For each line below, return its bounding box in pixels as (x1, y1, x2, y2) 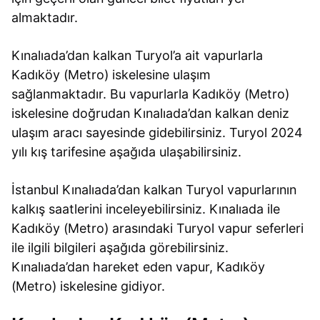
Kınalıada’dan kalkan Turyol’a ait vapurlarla (11, 47, 264, 63)
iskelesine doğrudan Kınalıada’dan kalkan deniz (11, 105, 290, 121)
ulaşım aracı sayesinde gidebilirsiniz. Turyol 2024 (11, 124, 304, 140)
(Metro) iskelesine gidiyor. (11, 279, 166, 294)
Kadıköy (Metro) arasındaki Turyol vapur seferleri (11, 221, 304, 236)
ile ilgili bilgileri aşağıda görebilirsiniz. (11, 240, 229, 256)
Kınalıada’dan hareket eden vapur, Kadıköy (11, 259, 266, 275)
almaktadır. (11, 9, 79, 25)
